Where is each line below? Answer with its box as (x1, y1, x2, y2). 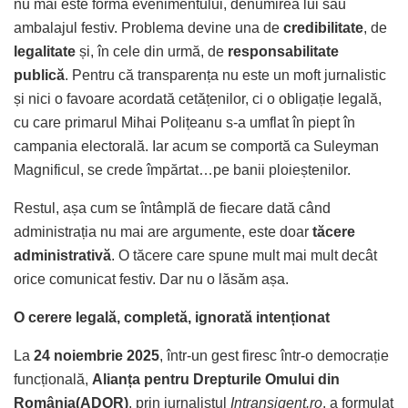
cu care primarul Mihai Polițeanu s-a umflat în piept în (14, 114, 355, 130)
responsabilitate (228, 43, 339, 59)
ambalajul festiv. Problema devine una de (14, 19, 283, 36)
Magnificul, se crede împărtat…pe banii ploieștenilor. (14, 161, 351, 178)
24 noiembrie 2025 (34, 347, 159, 363)
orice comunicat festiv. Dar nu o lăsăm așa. (14, 270, 289, 287)
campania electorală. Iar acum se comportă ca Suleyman (14, 138, 379, 154)
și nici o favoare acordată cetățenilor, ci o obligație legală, (14, 90, 382, 107)
